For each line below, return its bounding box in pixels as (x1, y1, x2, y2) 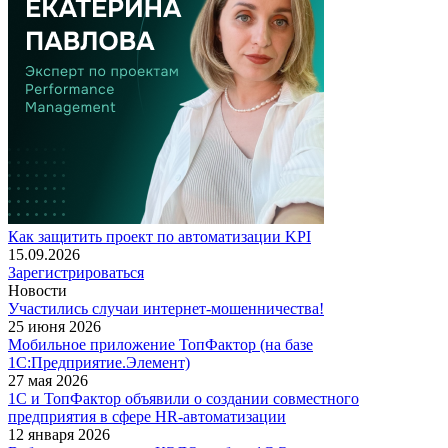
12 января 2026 (8, 425, 110, 443)
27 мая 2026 (8, 371, 88, 389)
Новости (8, 281, 67, 299)
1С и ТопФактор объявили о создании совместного (8, 389, 359, 407)
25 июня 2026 (8, 317, 101, 335)
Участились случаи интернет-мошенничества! (8, 299, 324, 317)
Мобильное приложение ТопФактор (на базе (8, 335, 313, 353)
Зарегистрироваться (8, 263, 144, 281)
